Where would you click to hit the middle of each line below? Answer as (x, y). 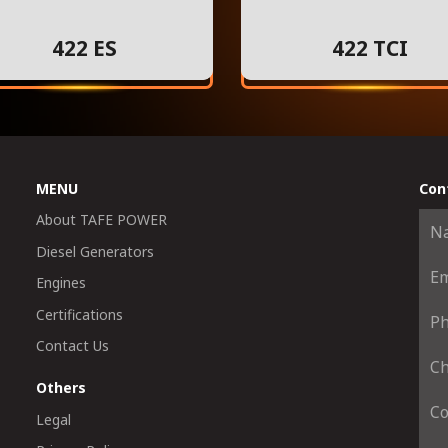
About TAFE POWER (101, 220)
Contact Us (72, 346)
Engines (60, 283)
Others (60, 388)
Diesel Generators (94, 251)
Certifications (79, 314)
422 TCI (370, 48)
